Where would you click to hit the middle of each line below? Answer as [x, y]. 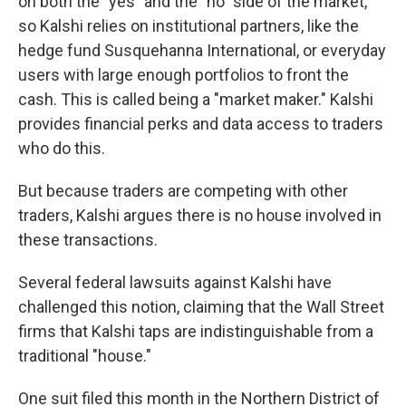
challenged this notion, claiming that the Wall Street [201, 307]
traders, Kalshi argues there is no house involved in [200, 215]
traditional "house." [85, 356]
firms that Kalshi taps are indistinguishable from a [196, 331]
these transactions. [88, 240]
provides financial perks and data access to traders [201, 124]
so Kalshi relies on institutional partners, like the [188, 26]
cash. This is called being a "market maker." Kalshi [196, 99]
